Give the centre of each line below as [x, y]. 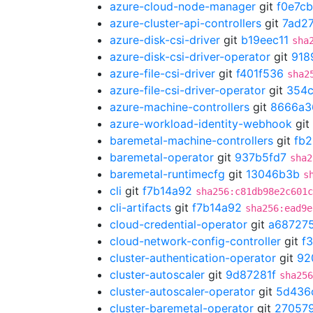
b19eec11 [265, 40]
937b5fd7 [261, 157]
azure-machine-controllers [180, 107]
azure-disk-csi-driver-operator [190, 57]
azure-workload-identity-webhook [201, 124]
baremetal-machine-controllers [191, 140]
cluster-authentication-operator [193, 258]
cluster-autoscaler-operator [182, 291]
